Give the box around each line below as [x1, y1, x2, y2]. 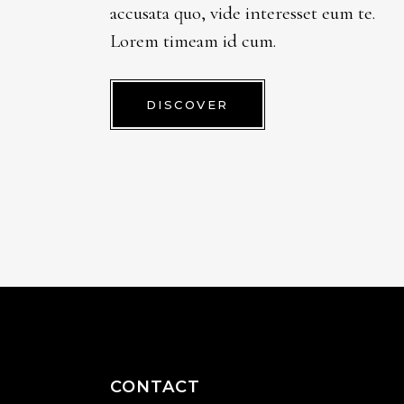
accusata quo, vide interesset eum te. [110, 2, 375, 24]
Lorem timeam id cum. [110, 30, 276, 52]
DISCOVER [146, 97, 229, 112]
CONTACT [110, 377, 201, 397]
